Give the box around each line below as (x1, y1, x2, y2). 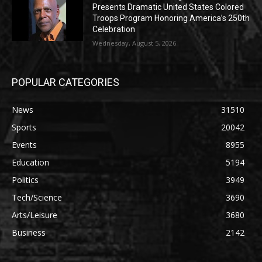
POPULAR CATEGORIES (12, 76, 119, 89)
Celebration (92, 25, 136, 35)
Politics (12, 174, 39, 186)
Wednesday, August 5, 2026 (92, 39, 177, 48)
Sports (12, 122, 36, 133)
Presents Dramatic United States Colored (92, 2, 244, 12)
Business (12, 227, 46, 239)
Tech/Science (12, 192, 62, 204)
